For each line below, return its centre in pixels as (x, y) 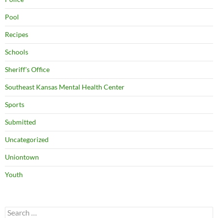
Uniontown (22, 157)
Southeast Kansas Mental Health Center (65, 87)
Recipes (17, 34)
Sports (15, 104)
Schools (17, 52)
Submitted (20, 122)
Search (15, 210)
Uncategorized (27, 139)
